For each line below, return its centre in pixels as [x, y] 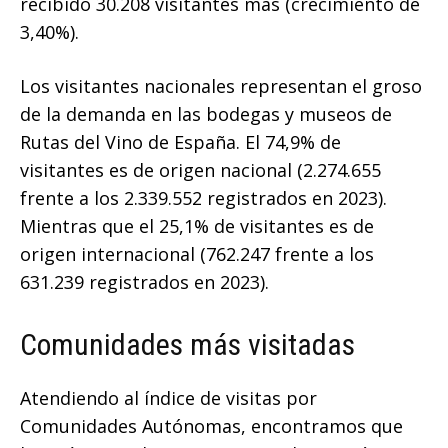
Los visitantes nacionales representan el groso [221, 86]
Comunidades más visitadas [187, 345]
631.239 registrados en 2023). [144, 282]
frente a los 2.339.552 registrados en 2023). [203, 198]
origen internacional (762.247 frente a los [197, 254]
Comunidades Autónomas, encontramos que [211, 426]
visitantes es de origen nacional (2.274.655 [200, 170]
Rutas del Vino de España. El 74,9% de [180, 142]
